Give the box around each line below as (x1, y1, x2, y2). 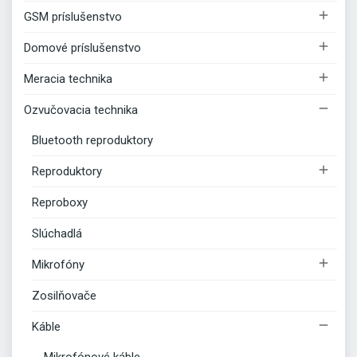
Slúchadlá (32, 226, 82, 241)
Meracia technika (24, 71, 112, 86)
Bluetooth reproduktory (32, 132, 153, 147)
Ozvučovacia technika (24, 102, 138, 117)
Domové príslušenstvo (24, 40, 141, 55)
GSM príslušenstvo (24, 9, 122, 24)
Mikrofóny (32, 257, 84, 272)
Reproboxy (32, 194, 88, 210)
